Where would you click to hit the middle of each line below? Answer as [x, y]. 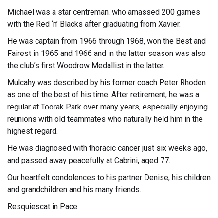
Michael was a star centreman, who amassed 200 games [104, 12]
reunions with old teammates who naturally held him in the [105, 119]
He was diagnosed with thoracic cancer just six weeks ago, [107, 148]
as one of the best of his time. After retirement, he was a [103, 94]
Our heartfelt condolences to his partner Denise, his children [109, 177]
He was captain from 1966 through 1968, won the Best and [107, 41]
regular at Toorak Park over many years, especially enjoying [108, 107]
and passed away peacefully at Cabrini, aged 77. [89, 160]
